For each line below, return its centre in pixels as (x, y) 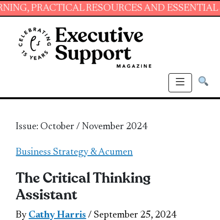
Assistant (47, 195)
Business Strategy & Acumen (74, 152)
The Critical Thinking (83, 178)
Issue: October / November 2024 (82, 126)
